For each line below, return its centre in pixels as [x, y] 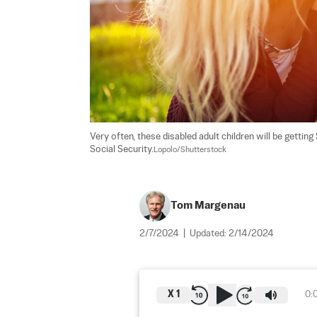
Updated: [209, 234]
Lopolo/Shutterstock [190, 150]
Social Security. [122, 149]
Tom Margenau [208, 205]
